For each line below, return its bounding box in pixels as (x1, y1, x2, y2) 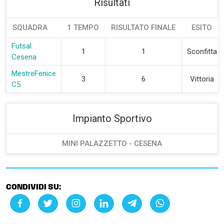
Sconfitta (187, 47, 217, 56)
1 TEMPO (67, 23, 99, 32)
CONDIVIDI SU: (6, 183, 61, 191)
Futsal (11, 41, 31, 50)
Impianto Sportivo (72, 112, 152, 124)
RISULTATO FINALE (111, 23, 175, 32)
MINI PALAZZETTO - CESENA (62, 139, 162, 148)
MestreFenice (11, 69, 56, 78)
